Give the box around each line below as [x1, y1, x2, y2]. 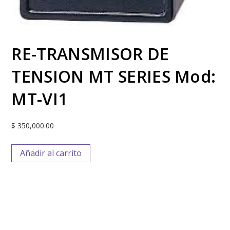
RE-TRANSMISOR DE [11, 42, 169, 65]
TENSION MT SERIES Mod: [11, 65, 216, 87]
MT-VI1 [11, 87, 68, 110]
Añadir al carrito [20, 147, 82, 159]
